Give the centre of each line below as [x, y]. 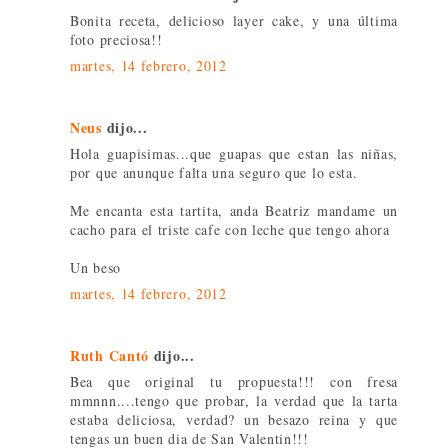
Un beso [95, 267]
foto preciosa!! [116, 39]
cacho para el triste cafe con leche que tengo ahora [230, 229]
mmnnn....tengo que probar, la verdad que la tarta [234, 400]
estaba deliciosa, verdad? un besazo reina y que [234, 419]
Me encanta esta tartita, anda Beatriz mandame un [234, 210]
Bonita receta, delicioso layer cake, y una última [234, 20]
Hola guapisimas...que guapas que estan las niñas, [234, 153]
